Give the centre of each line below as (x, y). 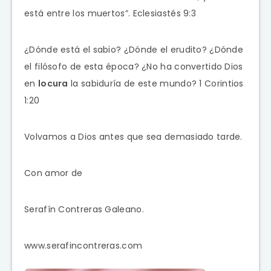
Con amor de (54, 173)
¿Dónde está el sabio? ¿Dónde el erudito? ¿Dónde (134, 49)
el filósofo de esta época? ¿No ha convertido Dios (134, 66)
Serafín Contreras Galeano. (84, 209)
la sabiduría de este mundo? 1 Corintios (156, 83)
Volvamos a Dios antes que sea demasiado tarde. (133, 136)
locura (53, 83)
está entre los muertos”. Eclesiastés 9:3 (110, 13)
